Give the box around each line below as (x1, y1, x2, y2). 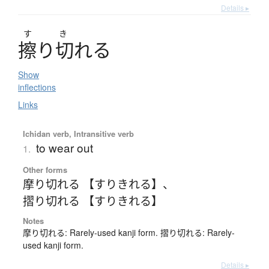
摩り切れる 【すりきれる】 (22, 175, 163, 192)
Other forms (22, 164, 67, 176)
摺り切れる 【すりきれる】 (22, 192, 163, 209)
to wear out (35, 139, 93, 156)
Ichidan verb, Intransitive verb (22, 128, 134, 140)
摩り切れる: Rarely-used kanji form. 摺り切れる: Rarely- (22, 226, 235, 239)
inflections (18, 81, 56, 94)
